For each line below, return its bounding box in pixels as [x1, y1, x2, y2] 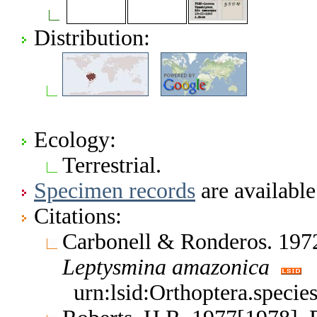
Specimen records [34, 178, 195, 203]
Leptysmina [62, 254, 166, 279]
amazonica [172, 254, 270, 279]
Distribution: [34, 25, 150, 50]
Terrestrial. [62, 152, 161, 178]
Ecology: [34, 127, 116, 152]
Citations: [34, 203, 122, 229]
